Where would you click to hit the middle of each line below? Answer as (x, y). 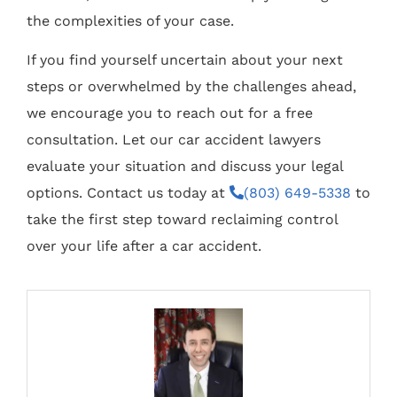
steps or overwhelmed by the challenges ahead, (191, 87)
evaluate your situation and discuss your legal (185, 167)
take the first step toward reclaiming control (182, 220)
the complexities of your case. (130, 20)
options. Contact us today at (128, 193)
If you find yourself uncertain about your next (185, 60)
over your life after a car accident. (144, 246)
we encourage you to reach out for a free (170, 113)
